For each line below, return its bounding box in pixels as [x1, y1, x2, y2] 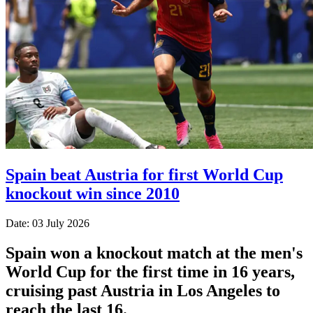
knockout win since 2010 [6, 184, 180, 203]
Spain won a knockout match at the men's [6, 243, 303, 262]
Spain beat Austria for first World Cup [6, 165, 283, 184]
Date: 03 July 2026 [6, 217, 89, 229]
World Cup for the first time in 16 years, [6, 262, 295, 281]
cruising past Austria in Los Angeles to [6, 281, 280, 300]
